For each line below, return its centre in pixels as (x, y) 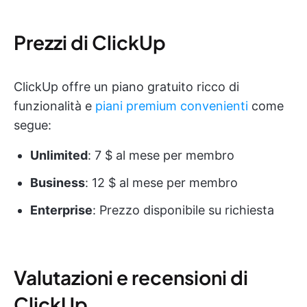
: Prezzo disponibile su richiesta (183, 210)
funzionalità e (54, 106)
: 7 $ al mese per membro (161, 155)
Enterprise (61, 210)
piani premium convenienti (172, 106)
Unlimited (59, 155)
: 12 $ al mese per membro (161, 182)
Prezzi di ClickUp (90, 42)
